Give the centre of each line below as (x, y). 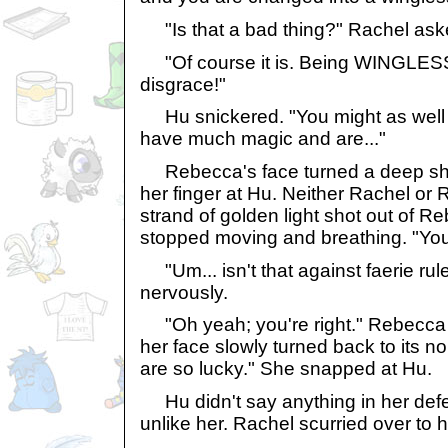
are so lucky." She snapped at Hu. (286, 369)
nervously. (184, 292)
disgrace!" (183, 84)
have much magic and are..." (263, 139)
